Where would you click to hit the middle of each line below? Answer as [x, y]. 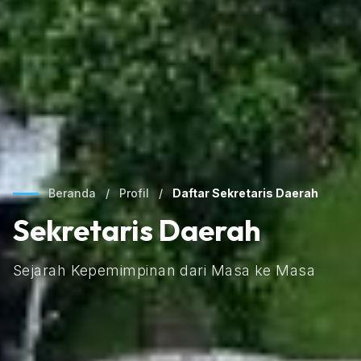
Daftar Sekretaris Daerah [245, 193]
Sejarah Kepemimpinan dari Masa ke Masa [164, 270]
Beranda [72, 193]
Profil [134, 193]
